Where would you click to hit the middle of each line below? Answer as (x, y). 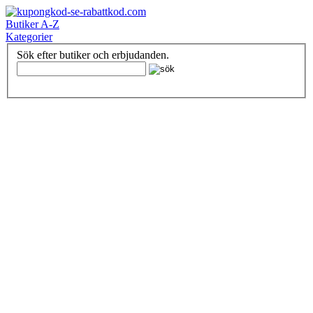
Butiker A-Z (32, 24)
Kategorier (29, 37)
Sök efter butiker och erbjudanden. (93, 54)
